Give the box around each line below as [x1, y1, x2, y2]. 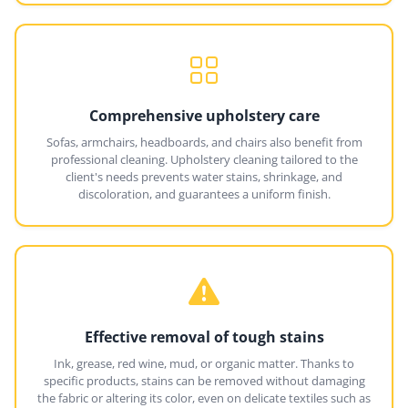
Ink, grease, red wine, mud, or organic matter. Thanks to [54, 354, 354, 372]
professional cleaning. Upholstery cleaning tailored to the [50, 150, 358, 168]
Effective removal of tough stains [84, 326, 324, 347]
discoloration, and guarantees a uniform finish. [77, 185, 331, 202]
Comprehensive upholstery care [88, 105, 320, 126]
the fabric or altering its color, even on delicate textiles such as [37, 389, 371, 406]
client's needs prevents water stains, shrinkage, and [66, 168, 342, 185]
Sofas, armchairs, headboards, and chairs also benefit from [46, 133, 362, 150]
